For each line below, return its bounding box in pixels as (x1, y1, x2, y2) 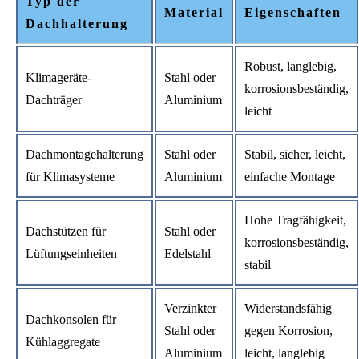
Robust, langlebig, (244, 58, 337, 73)
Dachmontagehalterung (26, 147, 143, 161)
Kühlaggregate (26, 334, 100, 349)
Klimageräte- (26, 70, 91, 84)
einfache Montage (244, 169, 335, 184)
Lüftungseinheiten (26, 246, 117, 260)
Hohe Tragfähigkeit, (244, 212, 346, 227)
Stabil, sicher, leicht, (244, 147, 345, 161)
